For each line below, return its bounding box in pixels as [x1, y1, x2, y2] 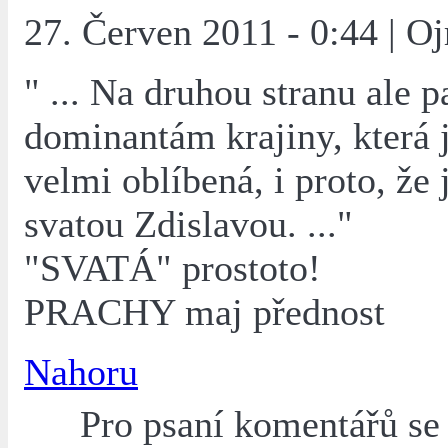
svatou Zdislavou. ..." [24, 203, 353, 246]
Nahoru [24, 351, 138, 394]
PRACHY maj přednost [24, 291, 385, 334]
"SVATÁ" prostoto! [24, 247, 321, 290]
